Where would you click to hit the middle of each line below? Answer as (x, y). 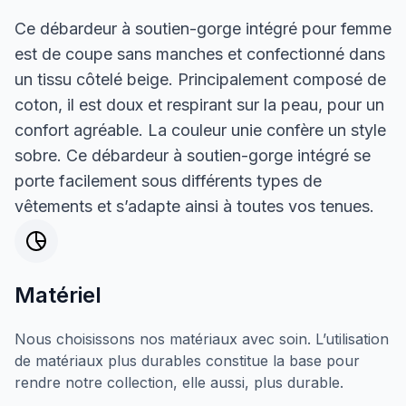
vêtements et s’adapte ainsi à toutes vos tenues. (194, 206)
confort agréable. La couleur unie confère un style (200, 130)
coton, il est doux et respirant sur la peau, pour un (199, 104)
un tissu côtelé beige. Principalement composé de (200, 79)
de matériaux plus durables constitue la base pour (187, 360)
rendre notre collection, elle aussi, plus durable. (179, 382)
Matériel (58, 295)
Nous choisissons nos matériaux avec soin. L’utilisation (202, 338)
